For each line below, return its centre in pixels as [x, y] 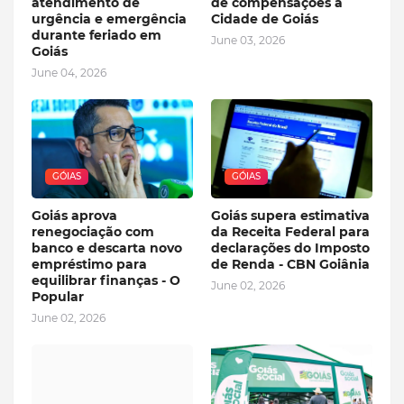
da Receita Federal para [290, 232]
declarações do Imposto [290, 248]
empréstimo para [89, 265]
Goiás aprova [74, 216]
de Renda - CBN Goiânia [290, 265]
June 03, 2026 [248, 41]
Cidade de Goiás [265, 19]
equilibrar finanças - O [106, 281]
